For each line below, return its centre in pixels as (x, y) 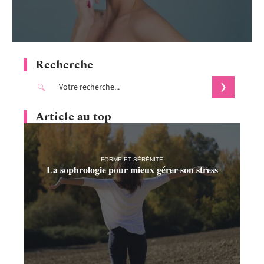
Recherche (64, 65)
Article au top (73, 116)
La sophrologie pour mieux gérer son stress (132, 169)
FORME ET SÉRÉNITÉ (132, 159)
